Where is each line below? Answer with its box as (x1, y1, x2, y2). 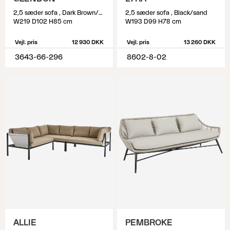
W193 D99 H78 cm (125, 18, 181, 25)
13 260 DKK (183, 40, 216, 45)
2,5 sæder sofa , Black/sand (125, 10, 207, 16)
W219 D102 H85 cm (13, 18, 72, 25)
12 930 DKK (71, 40, 104, 45)
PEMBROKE (125, 219, 172, 227)
